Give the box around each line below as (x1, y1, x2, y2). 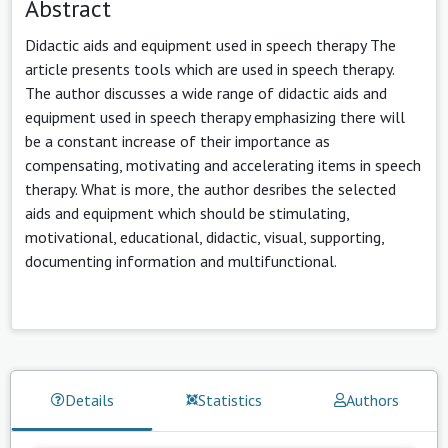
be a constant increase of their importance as (25, 130, 330, 151)
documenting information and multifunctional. (25, 250, 337, 271)
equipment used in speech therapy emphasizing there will (25, 106, 405, 127)
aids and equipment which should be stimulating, (25, 202, 349, 223)
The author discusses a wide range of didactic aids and (25, 82, 387, 103)
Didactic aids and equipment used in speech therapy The (25, 34, 396, 55)
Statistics (198, 389, 262, 410)
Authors (345, 389, 399, 410)
